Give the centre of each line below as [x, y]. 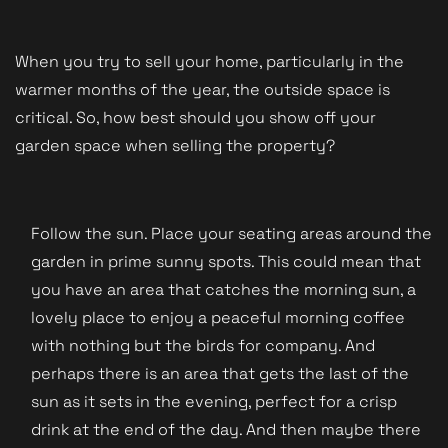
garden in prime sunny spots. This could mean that [226, 261]
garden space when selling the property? [175, 145]
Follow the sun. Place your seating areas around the [231, 233]
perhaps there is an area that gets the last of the [220, 373]
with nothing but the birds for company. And [203, 345]
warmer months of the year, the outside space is [202, 89]
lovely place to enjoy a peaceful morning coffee [218, 317]
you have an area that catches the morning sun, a [223, 289]
